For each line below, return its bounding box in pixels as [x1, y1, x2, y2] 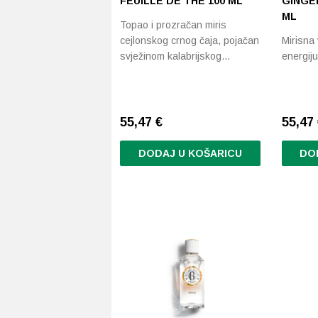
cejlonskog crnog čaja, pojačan [120, 35, 259, 46]
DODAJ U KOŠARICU [138, 148, 242, 159]
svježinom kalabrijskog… [120, 50, 231, 62]
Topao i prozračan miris [120, 19, 226, 31]
